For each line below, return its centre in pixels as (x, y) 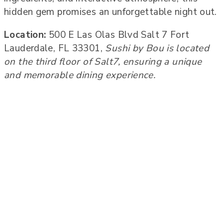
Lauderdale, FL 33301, (55, 48)
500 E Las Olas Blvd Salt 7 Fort (118, 35)
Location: (25, 35)
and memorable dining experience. (80, 75)
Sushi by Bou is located (157, 48)
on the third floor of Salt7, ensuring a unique (103, 61)
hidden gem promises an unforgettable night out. (111, 12)
